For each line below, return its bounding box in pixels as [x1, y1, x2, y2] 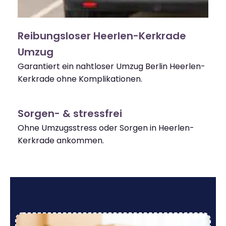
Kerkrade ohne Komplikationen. [18, 73, 142, 85]
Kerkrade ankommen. [18, 135, 104, 147]
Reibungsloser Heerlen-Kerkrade [18, 29, 186, 43]
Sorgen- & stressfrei [18, 106, 122, 121]
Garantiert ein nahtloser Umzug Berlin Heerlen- [18, 61, 205, 73]
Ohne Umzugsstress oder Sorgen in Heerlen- [18, 122, 194, 134]
